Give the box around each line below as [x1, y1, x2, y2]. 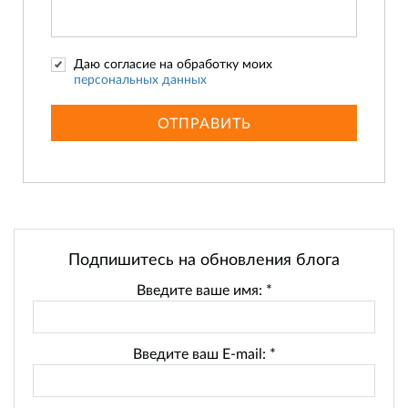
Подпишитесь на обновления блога [68, 249, 340, 270]
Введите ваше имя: [136, 280, 266, 299]
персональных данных [74, 71, 207, 87]
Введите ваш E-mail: [132, 344, 270, 362]
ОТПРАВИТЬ [157, 114, 251, 132]
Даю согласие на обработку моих [74, 56, 272, 72]
